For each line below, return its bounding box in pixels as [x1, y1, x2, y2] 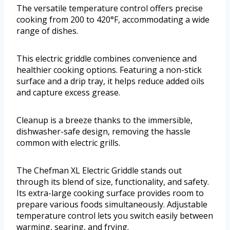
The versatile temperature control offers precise [16, 2, 203, 14]
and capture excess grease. [16, 86, 120, 98]
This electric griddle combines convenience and [16, 52, 197, 64]
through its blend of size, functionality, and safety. [16, 176, 209, 187]
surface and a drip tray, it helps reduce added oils [16, 75, 204, 87]
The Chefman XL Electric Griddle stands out [16, 164, 182, 176]
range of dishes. [16, 25, 78, 36]
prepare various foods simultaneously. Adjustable [16, 198, 207, 210]
